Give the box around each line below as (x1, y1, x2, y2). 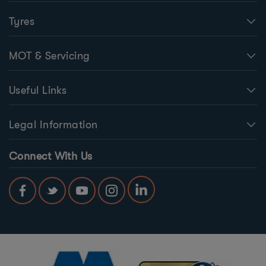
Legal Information (9, 118, 98, 131)
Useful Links (9, 84, 67, 96)
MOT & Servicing (9, 49, 90, 62)
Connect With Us (9, 150, 93, 162)
